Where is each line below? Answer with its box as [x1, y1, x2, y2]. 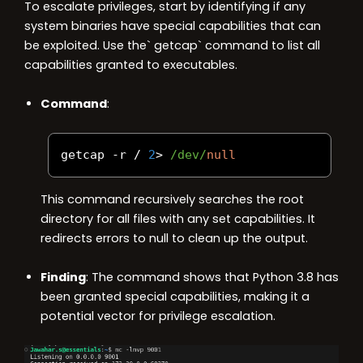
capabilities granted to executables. [24, 56, 237, 73]
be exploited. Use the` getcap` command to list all [24, 36, 320, 53]
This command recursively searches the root [41, 190, 304, 207]
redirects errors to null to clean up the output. [41, 229, 308, 246]
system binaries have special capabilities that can [24, 17, 321, 34]
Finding [41, 268, 86, 285]
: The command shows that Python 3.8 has [86, 268, 339, 285]
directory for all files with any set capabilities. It [41, 210, 315, 227]
